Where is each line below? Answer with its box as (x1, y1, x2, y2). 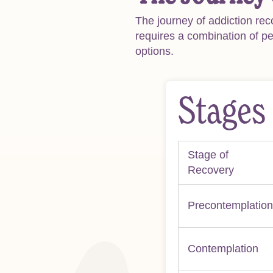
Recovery (188, 163, 234, 176)
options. (135, 44, 174, 57)
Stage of (188, 148, 229, 161)
